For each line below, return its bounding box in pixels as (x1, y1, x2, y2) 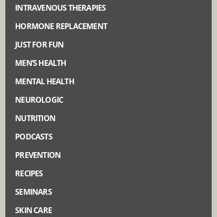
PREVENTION (15, 150, 61, 161)
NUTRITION (15, 113, 56, 124)
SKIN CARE (15, 205, 52, 216)
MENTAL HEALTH (15, 76, 74, 87)
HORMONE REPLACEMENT (15, 21, 108, 32)
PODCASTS (15, 131, 52, 142)
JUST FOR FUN (15, 39, 64, 50)
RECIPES (15, 168, 43, 179)
